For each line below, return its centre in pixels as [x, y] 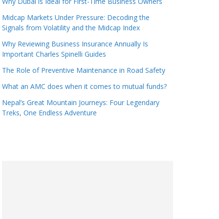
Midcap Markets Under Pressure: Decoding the [76, 17]
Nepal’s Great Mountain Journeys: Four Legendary [81, 102]
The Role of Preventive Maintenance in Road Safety [84, 70]
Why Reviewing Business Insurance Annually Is [75, 44]
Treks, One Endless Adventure [49, 113]
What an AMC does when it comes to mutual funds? [84, 86]
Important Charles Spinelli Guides [54, 54]
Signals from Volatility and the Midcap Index [71, 28]
